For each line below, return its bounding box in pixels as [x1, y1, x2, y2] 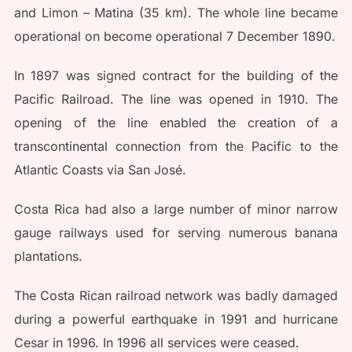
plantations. [13, 248, 82, 265]
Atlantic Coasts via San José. [13, 162, 186, 178]
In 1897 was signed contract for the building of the [13, 68, 339, 84]
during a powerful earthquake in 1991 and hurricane [13, 311, 339, 328]
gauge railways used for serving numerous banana [13, 225, 339, 241]
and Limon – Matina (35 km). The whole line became [13, 5, 339, 21]
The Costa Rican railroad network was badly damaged [13, 288, 339, 304]
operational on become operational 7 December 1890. [13, 28, 335, 45]
